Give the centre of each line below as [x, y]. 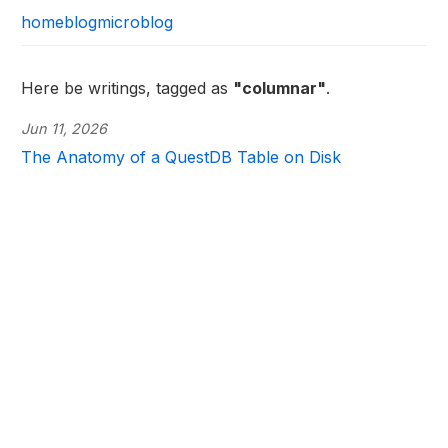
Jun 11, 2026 [64, 128]
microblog [135, 22]
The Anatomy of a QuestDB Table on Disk [181, 157]
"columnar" [280, 88]
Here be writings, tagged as [127, 88]
